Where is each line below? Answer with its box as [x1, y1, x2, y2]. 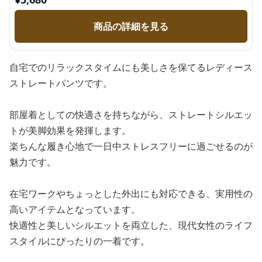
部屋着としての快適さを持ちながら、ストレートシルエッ [9, 108, 253, 121]
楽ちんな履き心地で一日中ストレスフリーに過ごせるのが [9, 140, 253, 153]
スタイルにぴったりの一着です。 [9, 235, 150, 247]
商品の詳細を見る [94, 20, 168, 33]
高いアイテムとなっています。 [9, 203, 140, 216]
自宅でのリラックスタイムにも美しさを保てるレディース [9, 61, 253, 74]
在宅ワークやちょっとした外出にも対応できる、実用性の [9, 187, 253, 200]
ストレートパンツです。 [9, 77, 112, 89]
